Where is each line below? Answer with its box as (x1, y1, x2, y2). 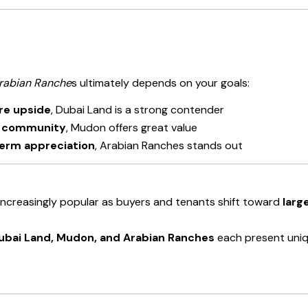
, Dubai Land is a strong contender (51, 102, 224, 118)
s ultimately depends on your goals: (71, 76, 250, 91)
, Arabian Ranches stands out (95, 138, 243, 153)
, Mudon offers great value (66, 120, 197, 135)
